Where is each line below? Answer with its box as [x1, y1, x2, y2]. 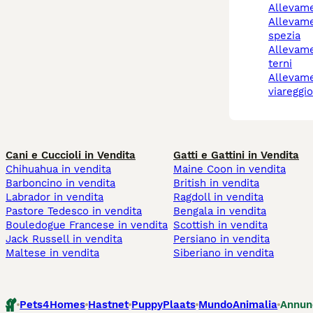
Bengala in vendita [173, 205, 266, 218]
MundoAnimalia [198, 298, 278, 312]
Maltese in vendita [6, 247, 99, 260]
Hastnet [88, 298, 129, 312]
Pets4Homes [20, 298, 86, 312]
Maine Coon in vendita [173, 163, 286, 176]
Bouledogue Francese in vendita [6, 219, 168, 232]
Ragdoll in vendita [173, 191, 263, 204]
